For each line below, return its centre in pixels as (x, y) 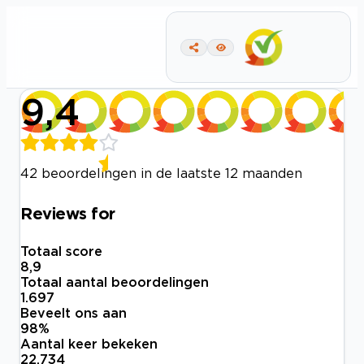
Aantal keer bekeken (89, 344)
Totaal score (61, 251)
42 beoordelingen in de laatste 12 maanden (161, 173)
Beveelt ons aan (74, 313)
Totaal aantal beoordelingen (115, 282)
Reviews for (68, 212)
